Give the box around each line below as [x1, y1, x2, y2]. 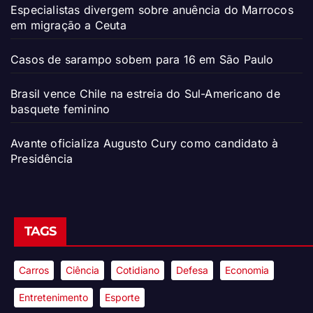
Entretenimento [19, 291, 88, 303]
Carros [19, 263, 49, 276]
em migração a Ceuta [10, 17, 126, 32]
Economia [225, 263, 269, 276]
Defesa [176, 263, 208, 276]
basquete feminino [10, 101, 110, 116]
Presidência [10, 151, 73, 166]
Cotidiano [116, 263, 159, 276]
